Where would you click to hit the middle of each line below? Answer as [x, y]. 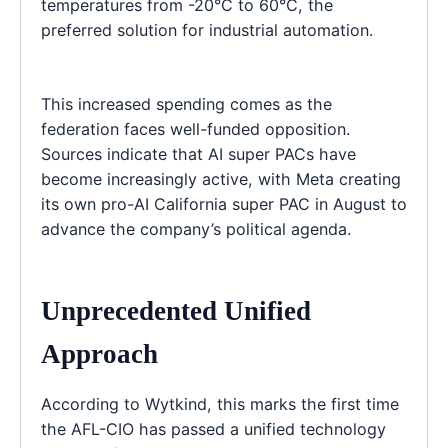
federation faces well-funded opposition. [195, 128]
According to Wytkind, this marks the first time [220, 404]
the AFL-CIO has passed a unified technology [213, 429]
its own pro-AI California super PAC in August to [224, 203]
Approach [99, 353]
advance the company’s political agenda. [196, 228]
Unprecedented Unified [176, 310]
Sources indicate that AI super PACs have [198, 153]
